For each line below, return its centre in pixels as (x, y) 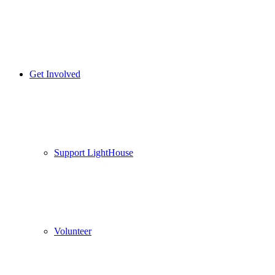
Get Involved (55, 74)
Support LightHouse (94, 153)
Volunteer (73, 231)
